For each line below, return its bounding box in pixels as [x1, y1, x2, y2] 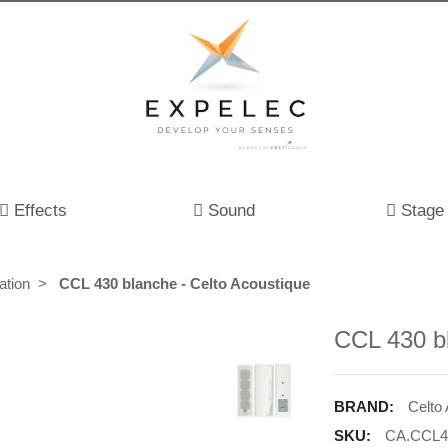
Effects [13, 201, 67, 220]
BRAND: [334, 398, 395, 415]
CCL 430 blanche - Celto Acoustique [59, 274, 310, 292]
